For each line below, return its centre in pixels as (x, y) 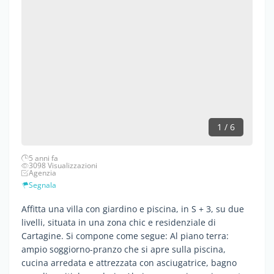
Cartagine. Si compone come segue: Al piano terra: (125, 235)
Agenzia (43, 172)
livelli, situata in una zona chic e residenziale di (119, 222)
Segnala (43, 185)
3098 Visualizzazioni (63, 165)
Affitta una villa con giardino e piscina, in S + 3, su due (133, 209)
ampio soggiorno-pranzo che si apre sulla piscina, (124, 249)
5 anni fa (43, 158)
